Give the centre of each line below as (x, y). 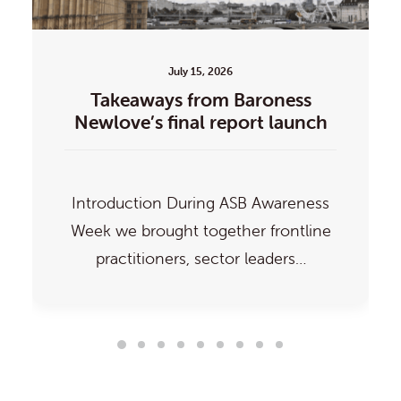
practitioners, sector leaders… (200, 258)
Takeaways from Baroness (200, 99)
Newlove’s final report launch (200, 122)
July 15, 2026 (200, 71)
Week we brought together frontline (200, 230)
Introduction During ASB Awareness (200, 203)
